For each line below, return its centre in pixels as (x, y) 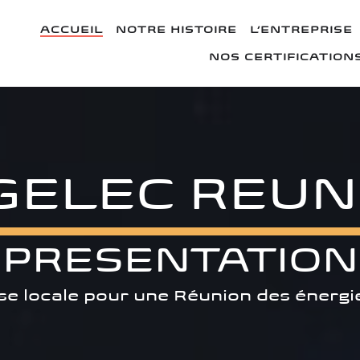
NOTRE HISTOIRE (177, 29)
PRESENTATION (180, 260)
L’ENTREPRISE (302, 29)
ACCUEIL (72, 29)
